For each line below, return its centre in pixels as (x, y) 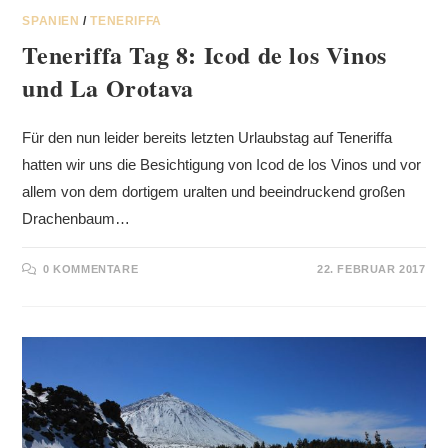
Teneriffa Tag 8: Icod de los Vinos (204, 54)
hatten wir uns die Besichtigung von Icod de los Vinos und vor (222, 164)
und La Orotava (108, 87)
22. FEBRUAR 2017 (371, 268)
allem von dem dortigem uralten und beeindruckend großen (214, 191)
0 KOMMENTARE (91, 268)
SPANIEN (51, 20)
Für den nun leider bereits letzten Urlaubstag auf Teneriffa (207, 137)
